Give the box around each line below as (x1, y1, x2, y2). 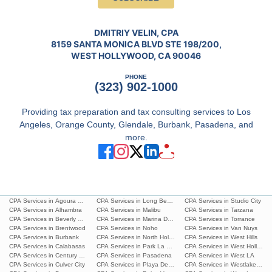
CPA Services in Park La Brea (97, 243, 180, 250)
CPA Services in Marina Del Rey (97, 216, 186, 222)
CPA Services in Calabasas (9, 243, 85, 250)
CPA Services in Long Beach (97, 197, 178, 204)
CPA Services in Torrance (184, 216, 255, 222)
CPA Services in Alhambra (9, 206, 82, 213)
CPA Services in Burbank (9, 234, 79, 240)
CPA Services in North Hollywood (97, 234, 189, 240)
